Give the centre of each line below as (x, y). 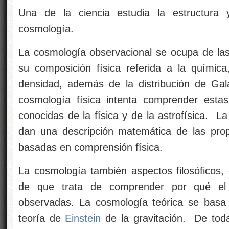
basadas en (46, 147)
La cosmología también (75, 170)
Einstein (83, 218)
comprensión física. (118, 147)
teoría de (42, 218)
